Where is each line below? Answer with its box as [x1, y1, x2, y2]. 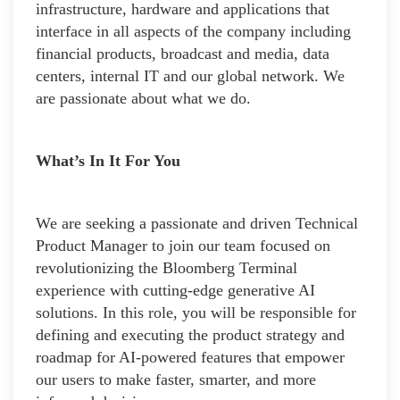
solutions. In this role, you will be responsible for [36, 303, 356, 321]
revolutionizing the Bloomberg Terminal [36, 258, 297, 277]
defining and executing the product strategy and [36, 325, 345, 344]
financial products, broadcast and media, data [36, 44, 329, 62]
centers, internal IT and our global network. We [36, 66, 345, 85]
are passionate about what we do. [36, 88, 251, 107]
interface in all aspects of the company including [36, 21, 351, 40]
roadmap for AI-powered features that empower [36, 347, 345, 366]
